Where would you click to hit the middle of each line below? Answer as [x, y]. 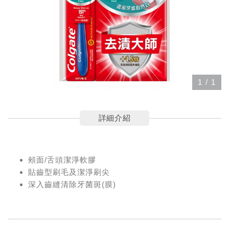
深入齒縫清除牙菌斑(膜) [72, 185]
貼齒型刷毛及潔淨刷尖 [69, 172]
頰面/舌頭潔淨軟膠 [62, 160]
